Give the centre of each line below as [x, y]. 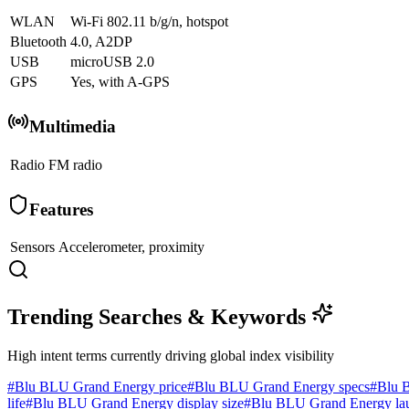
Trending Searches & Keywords [159, 317]
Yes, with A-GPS [120, 82]
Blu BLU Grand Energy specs [282, 387]
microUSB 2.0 [112, 62]
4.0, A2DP [101, 42]
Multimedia [73, 127]
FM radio [75, 164]
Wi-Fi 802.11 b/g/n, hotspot [149, 22]
